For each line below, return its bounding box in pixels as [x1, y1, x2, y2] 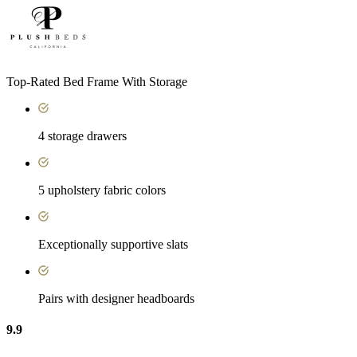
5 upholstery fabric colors [38, 183, 166, 198]
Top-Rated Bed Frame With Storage [6, 75, 187, 89]
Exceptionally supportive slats [38, 237, 188, 252]
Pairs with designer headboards [38, 292, 194, 306]
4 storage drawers [38, 129, 127, 143]
